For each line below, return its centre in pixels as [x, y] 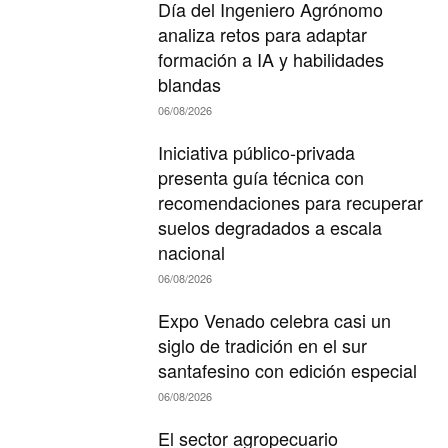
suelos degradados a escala [270, 227]
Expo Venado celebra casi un [275, 320]
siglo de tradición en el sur [263, 345]
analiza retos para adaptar [263, 34]
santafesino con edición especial [288, 370]
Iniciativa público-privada [257, 152]
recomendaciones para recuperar [291, 202]
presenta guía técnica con [261, 177]
